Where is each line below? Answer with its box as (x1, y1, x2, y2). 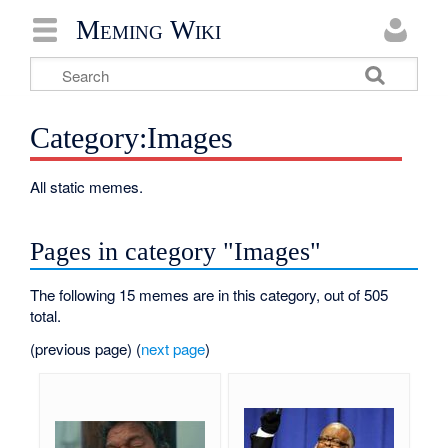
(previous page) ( (30, 337, 142, 359)
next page (141, 337, 206, 359)
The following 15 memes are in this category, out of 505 (30, 283, 389, 305)
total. (30, 304, 62, 326)
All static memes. (30, 176, 144, 198)
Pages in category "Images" (30, 236, 322, 266)
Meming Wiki (76, 14, 221, 45)
